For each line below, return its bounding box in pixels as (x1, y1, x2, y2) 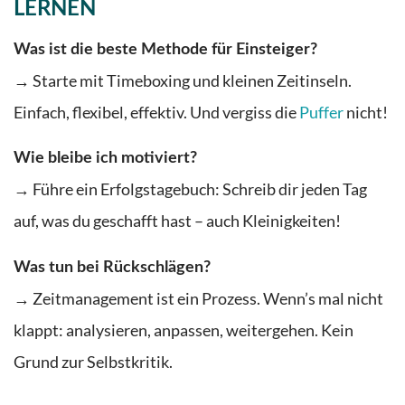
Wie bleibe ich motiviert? (14, 150, 197, 166)
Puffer (299, 103, 344, 123)
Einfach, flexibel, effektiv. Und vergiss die (14, 103, 299, 123)
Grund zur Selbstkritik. (14, 352, 173, 372)
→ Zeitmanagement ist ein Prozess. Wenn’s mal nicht (14, 288, 383, 308)
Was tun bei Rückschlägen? (14, 259, 211, 275)
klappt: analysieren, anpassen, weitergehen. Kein (14, 320, 353, 340)
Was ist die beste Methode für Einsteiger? (14, 42, 317, 58)
